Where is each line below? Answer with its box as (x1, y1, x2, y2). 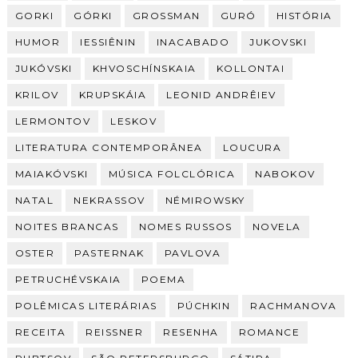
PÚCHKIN (177, 300, 231, 312)
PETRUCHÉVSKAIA (14, 273, 121, 285)
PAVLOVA (164, 247, 221, 259)
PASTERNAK (74, 247, 145, 259)
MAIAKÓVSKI (14, 168, 89, 180)
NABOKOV (255, 168, 316, 180)
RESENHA (163, 326, 219, 338)
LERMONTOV (14, 115, 91, 127)
